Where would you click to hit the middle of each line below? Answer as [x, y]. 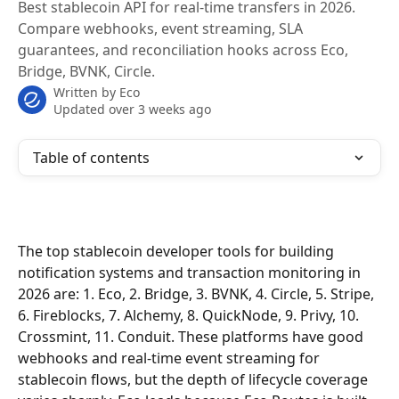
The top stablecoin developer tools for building [178, 251]
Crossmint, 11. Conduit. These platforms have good [192, 337]
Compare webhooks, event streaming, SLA [160, 28]
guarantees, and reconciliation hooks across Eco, [183, 50]
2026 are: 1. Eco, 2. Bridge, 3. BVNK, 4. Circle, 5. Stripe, [198, 294]
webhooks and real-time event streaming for [171, 358]
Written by [86, 92]
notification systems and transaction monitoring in [191, 273]
